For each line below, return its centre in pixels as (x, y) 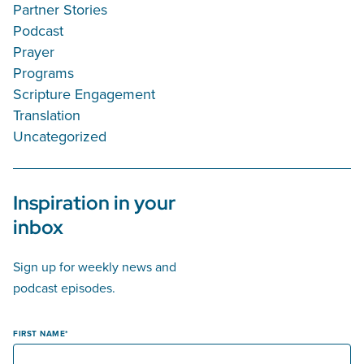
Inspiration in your (94, 203)
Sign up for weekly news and (95, 267)
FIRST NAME (39, 334)
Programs (43, 73)
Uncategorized (60, 136)
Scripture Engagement (84, 94)
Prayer (34, 52)
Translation (47, 115)
